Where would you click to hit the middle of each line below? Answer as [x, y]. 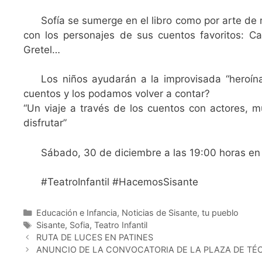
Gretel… [42, 49]
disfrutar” [45, 123]
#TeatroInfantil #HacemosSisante [120, 182]
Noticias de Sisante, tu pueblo [180, 213]
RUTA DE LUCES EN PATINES [94, 237]
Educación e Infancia [76, 213]
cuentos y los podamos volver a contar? [117, 94]
